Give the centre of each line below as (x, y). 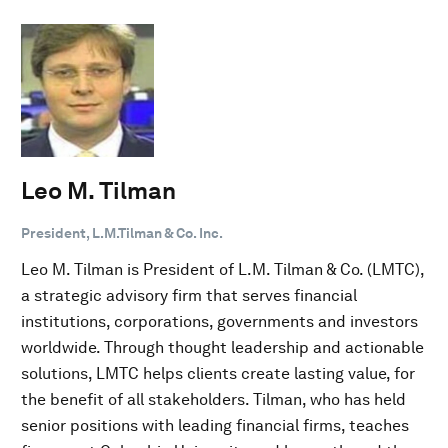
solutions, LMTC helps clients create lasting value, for (218, 373)
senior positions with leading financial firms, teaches (215, 425)
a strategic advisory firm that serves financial (189, 295)
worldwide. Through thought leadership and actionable (222, 347)
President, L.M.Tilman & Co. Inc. (122, 232)
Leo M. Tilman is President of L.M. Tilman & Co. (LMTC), (222, 269)
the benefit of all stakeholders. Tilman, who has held (213, 399)
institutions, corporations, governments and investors (219, 321)
